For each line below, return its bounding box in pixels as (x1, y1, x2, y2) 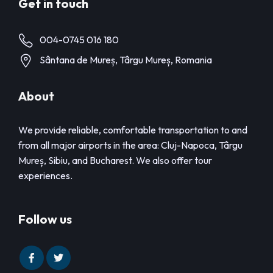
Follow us (18, 211, 72, 227)
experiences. (18, 169, 73, 182)
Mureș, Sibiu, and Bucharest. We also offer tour (18, 154, 212, 166)
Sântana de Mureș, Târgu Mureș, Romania (40, 54, 212, 66)
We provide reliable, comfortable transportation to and (18, 124, 247, 136)
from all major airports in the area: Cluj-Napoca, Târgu (18, 139, 243, 151)
